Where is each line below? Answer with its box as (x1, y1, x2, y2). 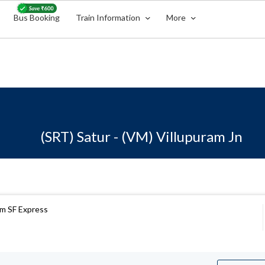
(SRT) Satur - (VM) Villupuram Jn (40, 128, 243, 145)
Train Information (76, 12, 143, 22)
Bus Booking (14, 12, 60, 22)
